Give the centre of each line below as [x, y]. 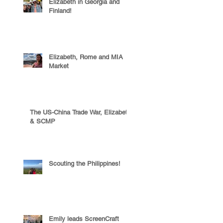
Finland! [60, 11]
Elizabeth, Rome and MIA [86, 57]
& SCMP [43, 121]
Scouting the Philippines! [85, 164]
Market [59, 66]
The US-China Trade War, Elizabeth [80, 112]
